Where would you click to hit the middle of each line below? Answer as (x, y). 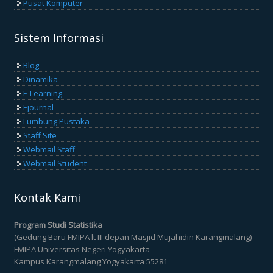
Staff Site (40, 135)
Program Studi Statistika (58, 225)
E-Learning (43, 93)
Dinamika (41, 79)
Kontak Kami (48, 198)
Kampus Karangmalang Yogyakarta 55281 (91, 262)
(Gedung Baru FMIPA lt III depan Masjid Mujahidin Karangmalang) (133, 237)
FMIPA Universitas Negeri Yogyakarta (82, 250)
